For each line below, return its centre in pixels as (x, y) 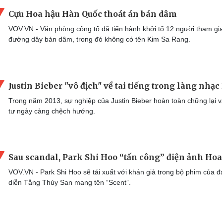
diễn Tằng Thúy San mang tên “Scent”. (70, 183)
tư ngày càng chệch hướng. (52, 111)
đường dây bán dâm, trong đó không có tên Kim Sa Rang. (99, 39)
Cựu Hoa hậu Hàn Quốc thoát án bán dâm (93, 14)
